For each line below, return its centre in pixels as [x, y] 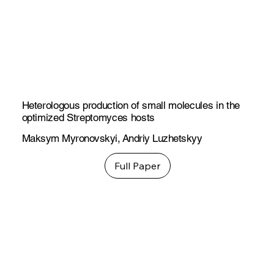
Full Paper [138, 165]
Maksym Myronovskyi [69, 138]
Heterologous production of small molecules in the [131, 105]
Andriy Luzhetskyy [162, 138]
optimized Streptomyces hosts [88, 117]
